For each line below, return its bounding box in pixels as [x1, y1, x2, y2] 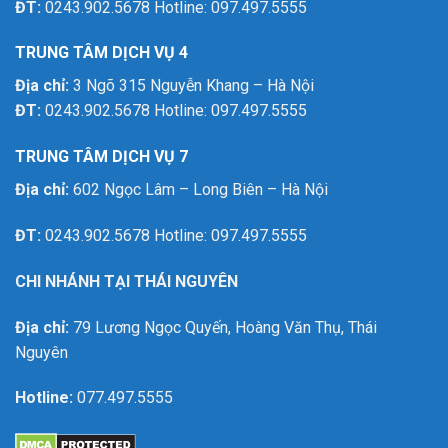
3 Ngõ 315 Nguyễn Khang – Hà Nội [69, 76, 314, 96]
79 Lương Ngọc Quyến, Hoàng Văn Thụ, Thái [69, 317, 377, 337]
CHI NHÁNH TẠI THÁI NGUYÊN [15, 271, 238, 291]
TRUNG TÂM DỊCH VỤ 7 [15, 147, 188, 167]
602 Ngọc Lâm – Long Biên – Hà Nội [69, 180, 328, 200]
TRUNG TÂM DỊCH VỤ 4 [15, 43, 188, 63]
